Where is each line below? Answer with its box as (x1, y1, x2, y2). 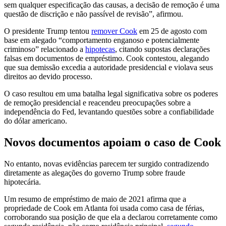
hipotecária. (4, 177, 41, 186)
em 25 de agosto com (137, 26, 207, 35)
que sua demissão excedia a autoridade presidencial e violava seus (4, 63, 213, 72)
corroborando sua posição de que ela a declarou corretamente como (4, 212, 217, 221)
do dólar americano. (4, 116, 67, 125)
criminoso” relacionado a (4, 44, 85, 53)
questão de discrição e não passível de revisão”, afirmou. (4, 9, 183, 18)
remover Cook (91, 26, 137, 35)
